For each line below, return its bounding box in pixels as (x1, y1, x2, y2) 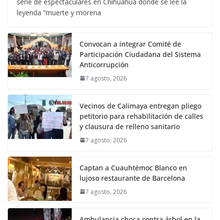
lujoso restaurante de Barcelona (80, 173, 185, 183)
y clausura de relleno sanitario (80, 121, 180, 131)
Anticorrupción (80, 59, 129, 69)
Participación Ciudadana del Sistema (80, 49, 201, 59)
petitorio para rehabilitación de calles (80, 111, 203, 121)
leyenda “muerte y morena (17, 7, 101, 17)
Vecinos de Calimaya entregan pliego (80, 101, 201, 110)
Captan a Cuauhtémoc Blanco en (80, 163, 187, 172)
